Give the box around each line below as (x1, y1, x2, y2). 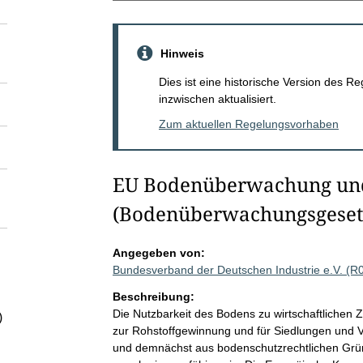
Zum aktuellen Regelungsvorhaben (158, 117, 339, 130)
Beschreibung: (112, 289, 194, 303)
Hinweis (160, 46, 204, 60)
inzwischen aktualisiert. (158, 92, 276, 105)
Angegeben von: (112, 246, 205, 259)
